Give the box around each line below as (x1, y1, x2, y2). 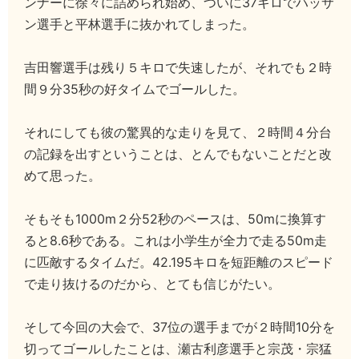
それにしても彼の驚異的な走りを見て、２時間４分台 (24, 124, 332, 140)
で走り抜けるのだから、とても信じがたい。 (24, 276, 280, 292)
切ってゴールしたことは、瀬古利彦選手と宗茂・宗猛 (24, 341, 332, 357)
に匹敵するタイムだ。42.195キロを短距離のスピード (24, 254, 333, 270)
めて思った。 (24, 167, 101, 184)
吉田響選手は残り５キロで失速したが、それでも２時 (24, 59, 332, 75)
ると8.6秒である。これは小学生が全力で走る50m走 (24, 232, 327, 248)
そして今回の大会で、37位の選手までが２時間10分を (24, 319, 335, 335)
